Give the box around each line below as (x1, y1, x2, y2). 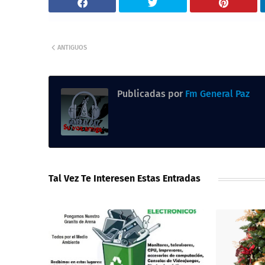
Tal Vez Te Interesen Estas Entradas (49, 173, 201, 185)
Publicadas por (117, 88, 183, 100)
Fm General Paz (183, 88, 250, 100)
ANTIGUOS (57, 44, 87, 52)
